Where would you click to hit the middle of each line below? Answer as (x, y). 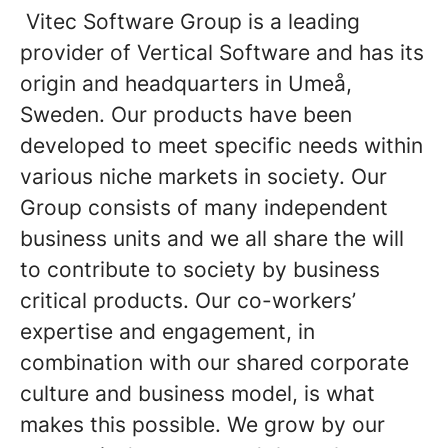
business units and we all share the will (212, 238)
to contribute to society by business (200, 269)
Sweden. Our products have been (186, 114)
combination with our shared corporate (214, 362)
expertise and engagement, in (167, 331)
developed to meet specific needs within (221, 145)
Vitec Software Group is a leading (190, 21)
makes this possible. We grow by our (202, 424)
